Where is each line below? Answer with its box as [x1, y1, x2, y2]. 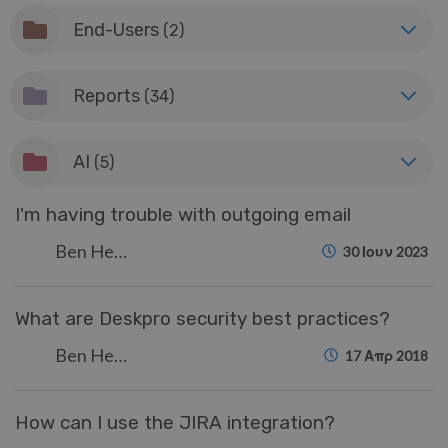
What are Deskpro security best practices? [15, 307, 390, 330]
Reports [73, 84, 144, 107]
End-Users [73, 18, 163, 41]
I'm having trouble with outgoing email [15, 203, 351, 226]
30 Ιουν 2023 [343, 243, 428, 260]
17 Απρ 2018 [345, 347, 428, 364]
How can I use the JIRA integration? [15, 411, 335, 434]
